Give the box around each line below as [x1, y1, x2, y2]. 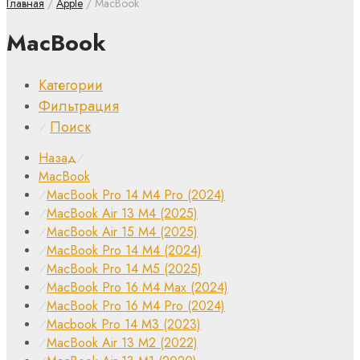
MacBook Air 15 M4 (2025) [47, 222, 198, 241]
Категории [39, 74, 103, 96]
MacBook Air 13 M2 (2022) [47, 333, 198, 352]
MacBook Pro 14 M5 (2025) [47, 259, 202, 278]
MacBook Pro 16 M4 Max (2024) [47, 277, 228, 297]
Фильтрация [39, 95, 119, 117]
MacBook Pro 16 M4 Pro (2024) [47, 296, 225, 315]
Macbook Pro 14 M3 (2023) [47, 314, 201, 333]
